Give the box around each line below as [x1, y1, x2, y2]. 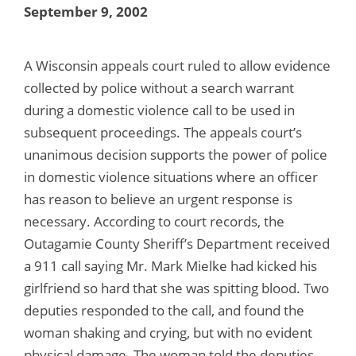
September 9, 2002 [24, 2, 148, 21]
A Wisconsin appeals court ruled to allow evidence [24, 56, 331, 75]
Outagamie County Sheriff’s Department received [24, 234, 330, 253]
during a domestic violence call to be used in [24, 100, 295, 119]
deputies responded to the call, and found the [24, 300, 304, 319]
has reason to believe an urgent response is [24, 189, 292, 208]
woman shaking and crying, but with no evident [24, 323, 312, 342]
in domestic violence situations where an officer [24, 167, 318, 186]
